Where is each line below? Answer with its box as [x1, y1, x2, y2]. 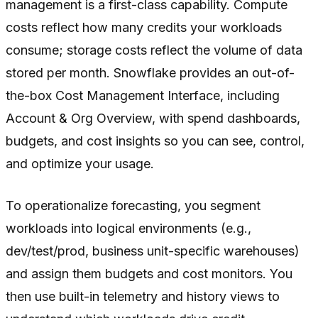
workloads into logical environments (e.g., [6, 220, 251, 236]
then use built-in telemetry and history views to [6, 288, 280, 304]
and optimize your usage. [6, 155, 154, 171]
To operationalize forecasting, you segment [6, 197, 261, 213]
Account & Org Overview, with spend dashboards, [6, 110, 300, 126]
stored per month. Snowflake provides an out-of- [6, 65, 295, 80]
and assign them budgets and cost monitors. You [6, 265, 292, 281]
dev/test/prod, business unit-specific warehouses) [6, 243, 300, 258]
